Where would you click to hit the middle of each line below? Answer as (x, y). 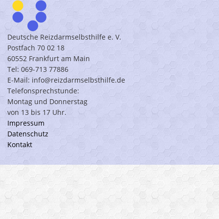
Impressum (26, 123)
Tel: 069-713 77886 (38, 69)
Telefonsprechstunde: (43, 91)
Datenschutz (28, 134)
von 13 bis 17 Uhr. (37, 112)
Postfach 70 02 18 (36, 48)
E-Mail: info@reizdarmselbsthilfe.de (66, 80)
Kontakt (20, 145)
